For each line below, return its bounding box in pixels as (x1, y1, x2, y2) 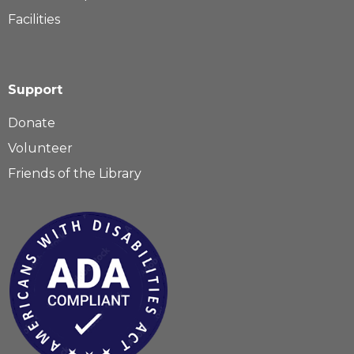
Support (8, 82, 62, 98)
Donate (8, 115, 55, 131)
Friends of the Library (8, 166, 141, 182)
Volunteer (8, 141, 73, 156)
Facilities (8, 12, 60, 28)
